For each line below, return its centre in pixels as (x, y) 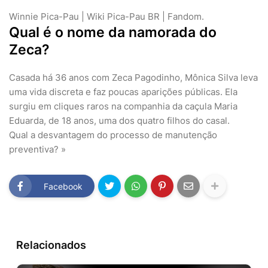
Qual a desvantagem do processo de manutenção (113, 135)
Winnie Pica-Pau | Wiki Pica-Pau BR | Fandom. (106, 17)
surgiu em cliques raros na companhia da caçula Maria (123, 106)
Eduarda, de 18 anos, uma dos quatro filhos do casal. (119, 121)
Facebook (63, 186)
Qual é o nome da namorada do (113, 33)
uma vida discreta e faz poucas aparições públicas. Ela (123, 92)
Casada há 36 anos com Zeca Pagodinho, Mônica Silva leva (133, 78)
